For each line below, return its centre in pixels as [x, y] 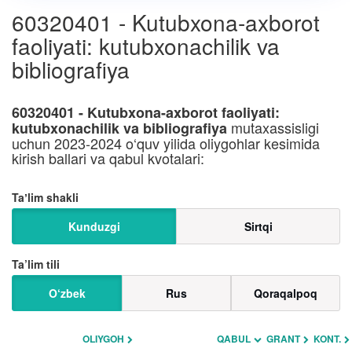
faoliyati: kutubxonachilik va [146, 46]
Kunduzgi [94, 226]
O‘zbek [67, 293]
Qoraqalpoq [286, 293]
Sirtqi [258, 226]
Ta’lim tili [36, 264]
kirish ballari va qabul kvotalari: [108, 158]
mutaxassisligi [273, 127]
